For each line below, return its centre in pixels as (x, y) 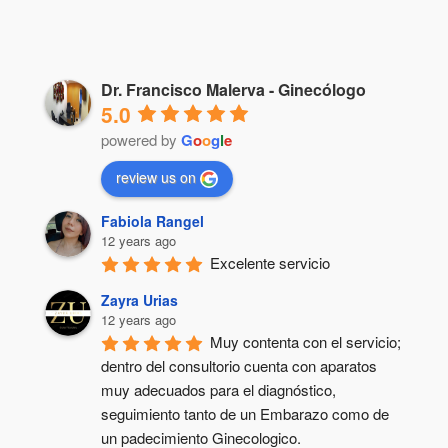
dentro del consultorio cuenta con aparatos (238, 365)
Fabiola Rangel (152, 220)
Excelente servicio (269, 262)
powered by (140, 140)
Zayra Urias (139, 299)
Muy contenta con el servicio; (305, 341)
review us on (155, 176)
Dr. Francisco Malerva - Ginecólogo (233, 89)
